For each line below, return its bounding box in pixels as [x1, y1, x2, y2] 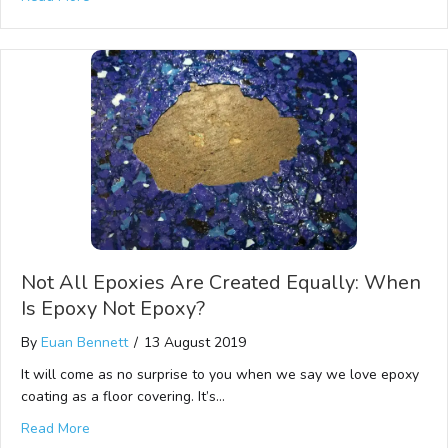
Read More [21, 419, 90, 438]
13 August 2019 [144, 333, 246, 352]
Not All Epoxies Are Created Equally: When [21, 269, 421, 296]
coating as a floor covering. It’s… [21, 387, 225, 406]
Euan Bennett [41, 333, 128, 352]
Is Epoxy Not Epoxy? [21, 295, 205, 322]
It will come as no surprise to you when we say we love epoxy [21, 365, 419, 384]
